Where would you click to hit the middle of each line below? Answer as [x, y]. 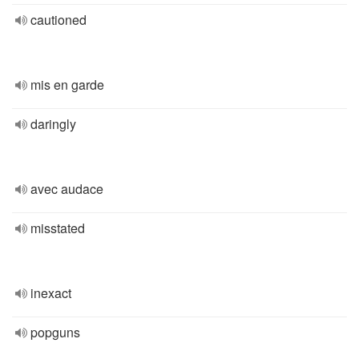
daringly [53, 124]
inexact [51, 293]
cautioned [58, 20]
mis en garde [67, 85]
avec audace [67, 189]
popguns [55, 332]
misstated [58, 228]
